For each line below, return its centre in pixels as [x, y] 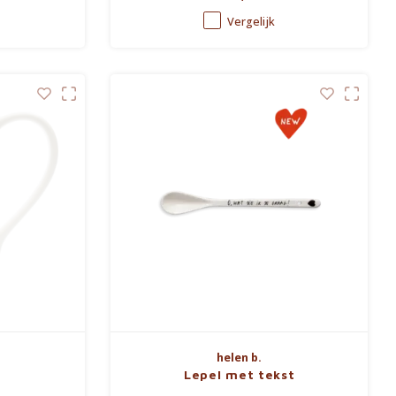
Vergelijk [251, 21]
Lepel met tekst [240, 374]
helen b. [240, 357]
